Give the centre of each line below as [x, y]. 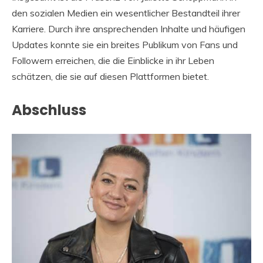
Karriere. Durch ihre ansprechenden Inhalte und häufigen [129, 29]
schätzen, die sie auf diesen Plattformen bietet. [110, 77]
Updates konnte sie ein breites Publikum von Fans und [125, 45]
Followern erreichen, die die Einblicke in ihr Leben [113, 61]
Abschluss [49, 110]
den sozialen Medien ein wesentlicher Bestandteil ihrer [126, 13]
